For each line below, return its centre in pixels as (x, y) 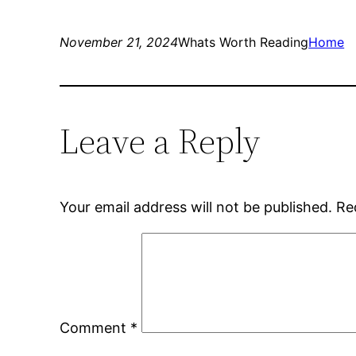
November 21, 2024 (119, 43)
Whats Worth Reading (244, 43)
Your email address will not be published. (196, 207)
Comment (95, 328)
